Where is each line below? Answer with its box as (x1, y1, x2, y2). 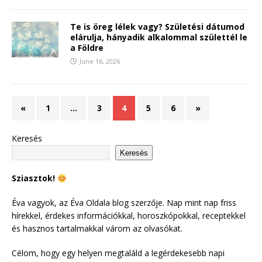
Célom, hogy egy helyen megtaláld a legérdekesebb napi (12, 247, 225, 259)
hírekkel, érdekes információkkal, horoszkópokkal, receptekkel (12, 210, 246, 222)
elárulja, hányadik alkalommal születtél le (70, 32, 247, 43)
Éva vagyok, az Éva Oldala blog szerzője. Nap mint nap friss (12, 197, 236, 209)
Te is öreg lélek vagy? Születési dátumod (70, 21, 244, 33)
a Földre (70, 42, 104, 54)
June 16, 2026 (80, 57, 120, 66)
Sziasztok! (12, 173, 57, 184)
